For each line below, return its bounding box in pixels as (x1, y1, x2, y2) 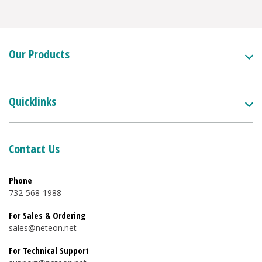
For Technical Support (9, 244, 89, 257)
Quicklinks (9, 94, 56, 110)
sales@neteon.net (9, 222, 77, 234)
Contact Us (9, 141, 60, 157)
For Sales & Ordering (9, 209, 86, 222)
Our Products (9, 46, 70, 63)
